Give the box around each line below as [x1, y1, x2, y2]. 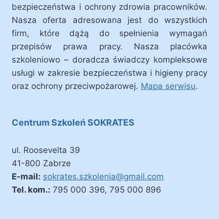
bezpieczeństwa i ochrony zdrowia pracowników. [12, 2, 207, 12]
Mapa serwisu [141, 81, 196, 91]
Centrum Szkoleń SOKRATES [12, 117, 134, 128]
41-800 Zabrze [12, 158, 71, 168]
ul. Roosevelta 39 [12, 145, 80, 155]
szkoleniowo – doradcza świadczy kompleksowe [12, 55, 207, 65]
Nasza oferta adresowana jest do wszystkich [12, 15, 207, 25]
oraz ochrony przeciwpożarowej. [12, 81, 141, 91]
